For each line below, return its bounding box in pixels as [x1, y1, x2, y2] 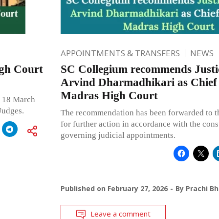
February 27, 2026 [107, 184, 168, 194]
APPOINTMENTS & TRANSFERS [60, 47, 180, 59]
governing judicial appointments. [60, 131, 175, 140]
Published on [60, 184, 108, 194]
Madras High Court [60, 89, 158, 102]
